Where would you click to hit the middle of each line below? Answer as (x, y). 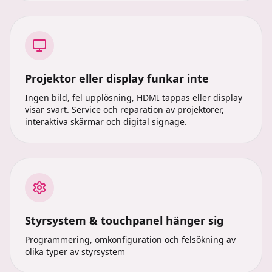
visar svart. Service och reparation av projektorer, (124, 110)
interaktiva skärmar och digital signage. (106, 122)
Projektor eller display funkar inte (117, 78)
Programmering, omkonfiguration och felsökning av (130, 240)
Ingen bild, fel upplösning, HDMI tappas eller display (134, 97)
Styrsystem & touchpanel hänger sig (124, 220)
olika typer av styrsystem (75, 252)
